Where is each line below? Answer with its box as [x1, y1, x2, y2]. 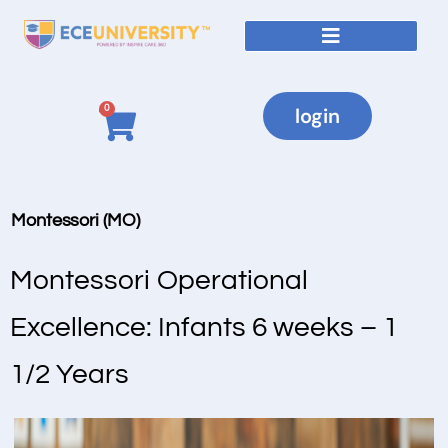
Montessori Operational [10, 266, 308, 295]
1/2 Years [10, 360, 129, 389]
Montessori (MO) [11, 211, 140, 230]
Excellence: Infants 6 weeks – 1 [10, 313, 398, 342]
